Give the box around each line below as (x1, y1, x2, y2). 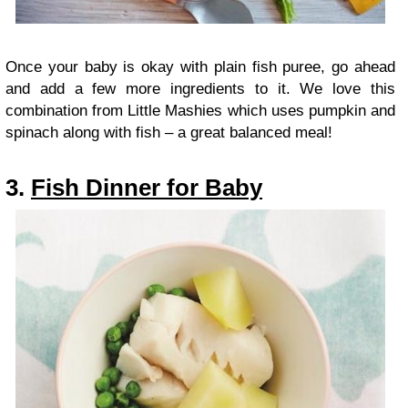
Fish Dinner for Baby (31, 175, 262, 201)
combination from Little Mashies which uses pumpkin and (5, 102, 395, 120)
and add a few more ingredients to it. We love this (5, 80, 395, 98)
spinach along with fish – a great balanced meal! (5, 124, 332, 142)
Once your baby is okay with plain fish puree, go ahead (5, 58, 395, 76)
